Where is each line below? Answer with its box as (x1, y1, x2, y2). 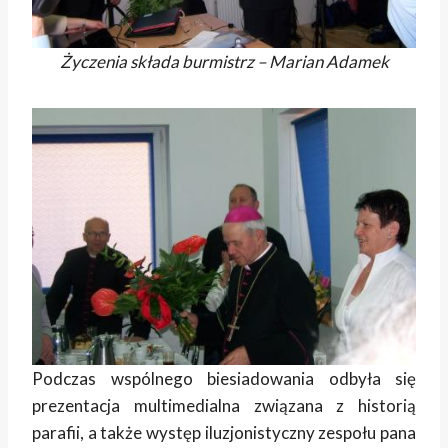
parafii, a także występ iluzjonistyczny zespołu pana (32, 421, 416, 443)
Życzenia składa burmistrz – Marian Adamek (59, 51, 389, 73)
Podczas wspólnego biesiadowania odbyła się (32, 367, 416, 389)
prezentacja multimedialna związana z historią (32, 394, 416, 416)
